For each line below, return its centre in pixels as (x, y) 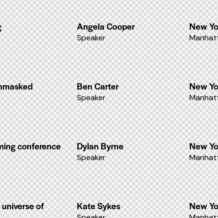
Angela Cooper (106, 26)
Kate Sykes (99, 206)
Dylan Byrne (100, 146)
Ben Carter (98, 86)
